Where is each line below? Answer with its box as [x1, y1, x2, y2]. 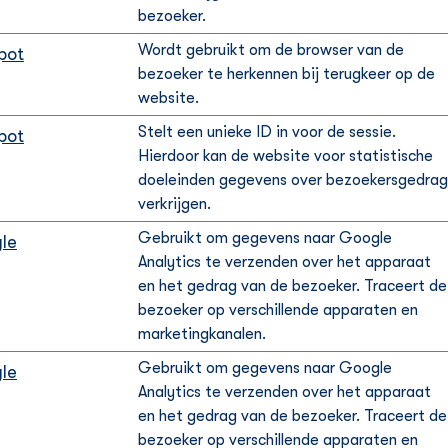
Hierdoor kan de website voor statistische [138, 147, 433, 165]
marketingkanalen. [138, 325, 266, 343]
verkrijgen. [138, 195, 211, 213]
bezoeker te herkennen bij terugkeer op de [138, 65, 435, 83]
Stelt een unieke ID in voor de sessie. [138, 123, 396, 141]
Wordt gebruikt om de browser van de [138, 41, 404, 59]
